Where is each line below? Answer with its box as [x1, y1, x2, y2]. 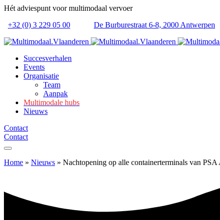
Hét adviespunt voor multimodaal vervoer [4, 4, 133, 12]
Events [24, 63, 45, 71]
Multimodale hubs [24, 98, 80, 107]
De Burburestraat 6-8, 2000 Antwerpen [94, 21, 215, 29]
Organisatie [24, 72, 59, 80]
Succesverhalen [24, 54, 72, 62]
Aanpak [43, 89, 68, 98]
